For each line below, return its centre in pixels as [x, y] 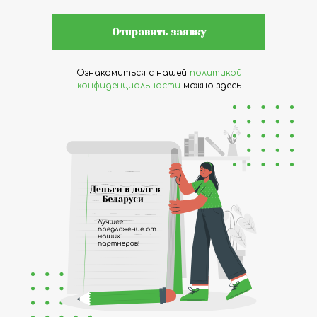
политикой [216, 73]
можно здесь [211, 86]
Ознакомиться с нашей [133, 73]
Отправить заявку [158, 32]
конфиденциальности [129, 86]
